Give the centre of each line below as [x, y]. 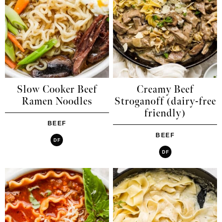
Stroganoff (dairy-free [165, 102]
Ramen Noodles [57, 102]
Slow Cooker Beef [57, 90]
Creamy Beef [165, 90]
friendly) [165, 114]
